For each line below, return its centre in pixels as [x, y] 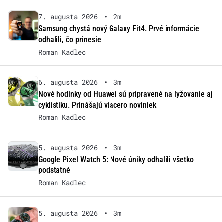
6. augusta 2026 [68, 82]
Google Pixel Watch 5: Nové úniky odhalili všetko [116, 160]
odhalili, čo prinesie [69, 40]
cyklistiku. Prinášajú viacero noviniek [97, 105]
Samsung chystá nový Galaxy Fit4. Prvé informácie [118, 29]
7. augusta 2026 [68, 17]
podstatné [54, 170]
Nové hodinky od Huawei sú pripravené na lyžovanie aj [125, 94]
